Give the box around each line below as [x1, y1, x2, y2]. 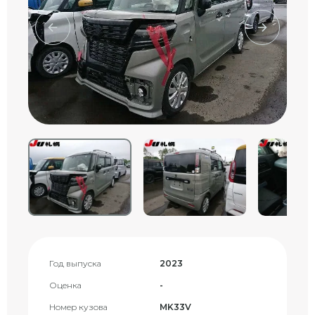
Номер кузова [49, 302, 108, 312]
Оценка [49, 280, 82, 290]
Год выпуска [49, 258, 101, 269]
